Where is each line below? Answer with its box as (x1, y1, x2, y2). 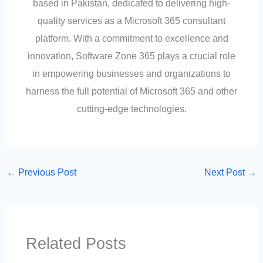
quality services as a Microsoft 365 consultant (38, 15, 225, 26)
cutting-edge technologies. (76, 103, 187, 114)
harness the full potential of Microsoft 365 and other (26, 86, 237, 97)
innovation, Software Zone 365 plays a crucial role (28, 50, 235, 62)
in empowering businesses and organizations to (32, 68, 231, 79)
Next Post (204, 167, 248, 178)
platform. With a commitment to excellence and (35, 33, 228, 44)
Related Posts (25, 234, 126, 253)
